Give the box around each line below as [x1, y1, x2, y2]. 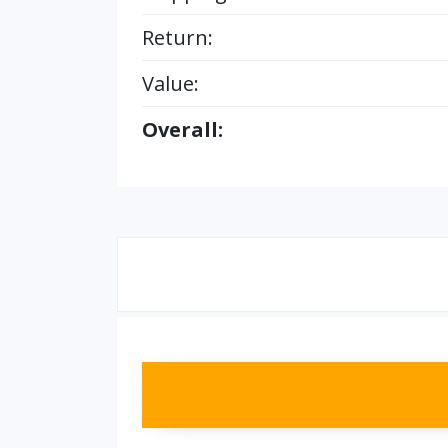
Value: [142, 70, 199, 97]
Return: [142, 24, 213, 51]
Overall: [142, 116, 223, 143]
